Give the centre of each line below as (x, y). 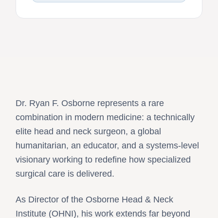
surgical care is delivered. (65, 173)
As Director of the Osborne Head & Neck (94, 199)
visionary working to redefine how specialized (103, 159)
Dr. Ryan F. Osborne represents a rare (90, 103)
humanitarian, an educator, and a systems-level (107, 145)
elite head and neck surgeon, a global (88, 131)
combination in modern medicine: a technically (105, 117)
